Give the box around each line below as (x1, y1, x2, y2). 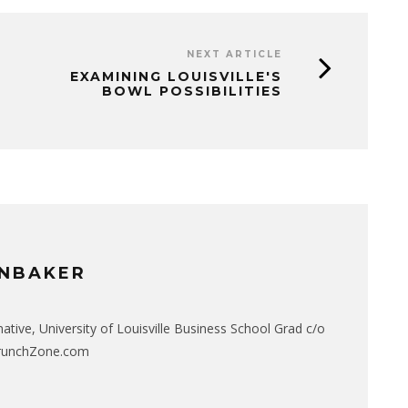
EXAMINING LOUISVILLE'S (70, 67, 282, 85)
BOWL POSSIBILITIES (102, 82, 282, 99)
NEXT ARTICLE (187, 47, 282, 60)
